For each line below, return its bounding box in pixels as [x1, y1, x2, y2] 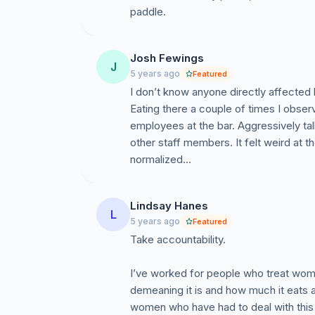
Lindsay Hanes [130, 199, 208, 212]
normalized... [130, 153, 191, 166]
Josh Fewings [130, 51, 204, 65]
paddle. [130, 5, 166, 18]
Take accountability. [130, 233, 226, 246]
